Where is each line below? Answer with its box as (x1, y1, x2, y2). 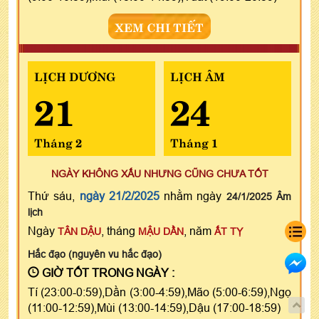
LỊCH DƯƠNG (34, 66, 115, 84)
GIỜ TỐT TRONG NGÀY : (39, 266, 174, 279)
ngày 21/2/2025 (79, 189, 159, 202)
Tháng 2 (34, 132, 82, 150)
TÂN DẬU (58, 225, 101, 237)
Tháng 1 (169, 132, 218, 150)
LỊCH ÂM (169, 66, 225, 84)
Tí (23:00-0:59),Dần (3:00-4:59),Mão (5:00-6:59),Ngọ (28, 285, 291, 298)
